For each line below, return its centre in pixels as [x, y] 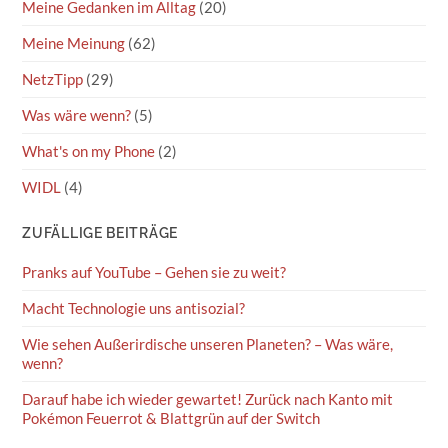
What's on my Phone [89, 151]
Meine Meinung [74, 43]
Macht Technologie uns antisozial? [134, 308]
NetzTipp [53, 79]
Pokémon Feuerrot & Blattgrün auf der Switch [171, 418]
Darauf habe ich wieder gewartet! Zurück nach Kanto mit [208, 399]
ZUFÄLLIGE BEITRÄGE [100, 233]
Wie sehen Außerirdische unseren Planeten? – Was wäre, [208, 344]
